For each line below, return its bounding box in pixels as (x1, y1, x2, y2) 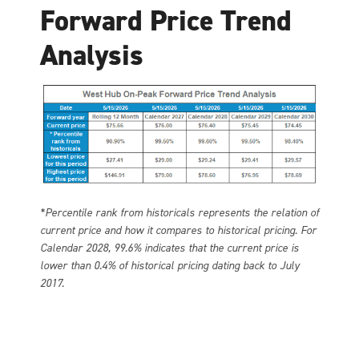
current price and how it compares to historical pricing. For (40, 222, 317, 238)
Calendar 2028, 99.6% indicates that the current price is (40, 240, 299, 256)
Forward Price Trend (40, 2, 292, 41)
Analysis (40, 36, 143, 75)
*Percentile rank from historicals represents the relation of (40, 204, 319, 220)
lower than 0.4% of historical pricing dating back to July (40, 257, 300, 273)
